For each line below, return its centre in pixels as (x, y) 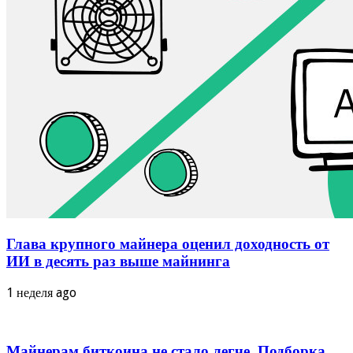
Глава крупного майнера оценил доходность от (168, 244)
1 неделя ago (41, 292)
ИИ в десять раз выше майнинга (118, 262)
